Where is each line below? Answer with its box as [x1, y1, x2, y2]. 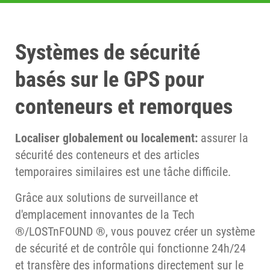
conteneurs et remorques [15, 93, 233, 119]
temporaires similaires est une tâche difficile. [15, 164, 231, 179]
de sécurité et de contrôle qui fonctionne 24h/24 [15, 240, 246, 256]
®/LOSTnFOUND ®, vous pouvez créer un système [15, 224, 255, 239]
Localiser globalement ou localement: [15, 130, 198, 145]
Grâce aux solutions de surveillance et [15, 190, 198, 205]
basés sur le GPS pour [15, 66, 204, 92]
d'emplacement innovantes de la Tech [15, 207, 195, 222]
